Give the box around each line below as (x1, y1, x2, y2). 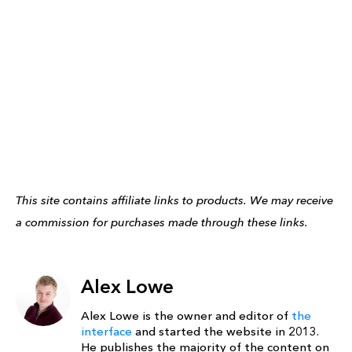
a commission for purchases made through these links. (16, 214, 308, 229)
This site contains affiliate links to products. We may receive (16, 192, 333, 207)
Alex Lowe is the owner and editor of (81, 308, 291, 323)
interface (81, 324, 132, 339)
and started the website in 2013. (132, 324, 319, 339)
